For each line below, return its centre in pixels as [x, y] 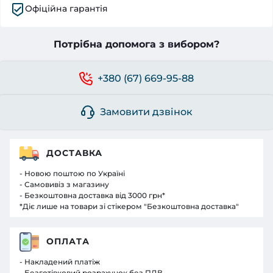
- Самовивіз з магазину [64, 184]
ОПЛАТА [68, 242]
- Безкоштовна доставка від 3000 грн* [92, 195]
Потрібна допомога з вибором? [136, 44]
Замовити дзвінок [146, 112]
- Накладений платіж [60, 261]
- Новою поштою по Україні [72, 173]
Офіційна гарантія [66, 8]
